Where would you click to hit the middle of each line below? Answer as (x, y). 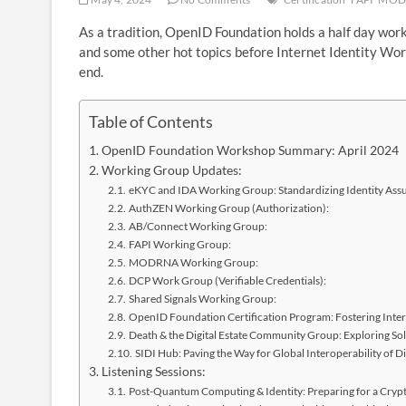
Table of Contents (151, 121)
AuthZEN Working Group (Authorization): (228, 208)
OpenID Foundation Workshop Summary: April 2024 (250, 150)
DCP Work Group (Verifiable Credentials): (227, 280)
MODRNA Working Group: (193, 262)
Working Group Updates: (171, 170)
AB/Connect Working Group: (198, 226)
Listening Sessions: (153, 371)
